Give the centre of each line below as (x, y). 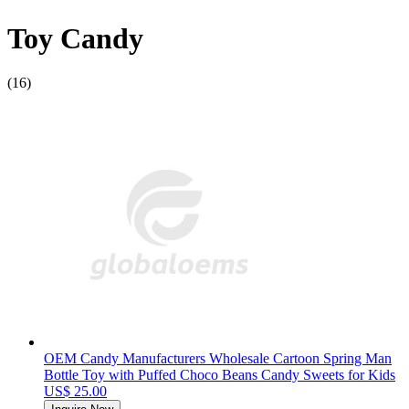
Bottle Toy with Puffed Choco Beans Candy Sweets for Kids (220, 375)
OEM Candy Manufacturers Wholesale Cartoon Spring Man (218, 359)
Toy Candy (75, 38)
